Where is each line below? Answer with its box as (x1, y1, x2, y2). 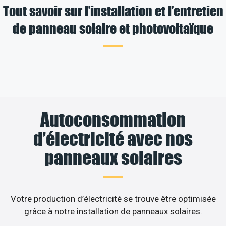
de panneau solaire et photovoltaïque (13, 19, 213, 36)
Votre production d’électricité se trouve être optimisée (10, 193, 216, 204)
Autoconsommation (40, 108, 186, 131)
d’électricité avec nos (33, 127, 193, 150)
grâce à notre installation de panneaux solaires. (24, 206, 202, 216)
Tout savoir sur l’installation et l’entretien (3, 2, 223, 19)
